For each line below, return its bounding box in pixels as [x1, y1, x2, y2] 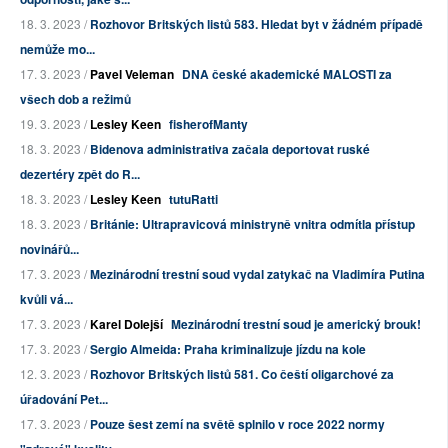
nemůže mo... [20, 40, 95, 59]
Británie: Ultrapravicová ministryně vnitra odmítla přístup [90, 215, 415, 234]
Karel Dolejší [90, 315, 163, 334]
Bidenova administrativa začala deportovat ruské [90, 140, 370, 159]
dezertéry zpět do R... [20, 165, 140, 184]
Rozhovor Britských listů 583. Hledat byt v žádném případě [90, 15, 423, 34]
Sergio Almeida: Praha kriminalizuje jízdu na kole [90, 340, 366, 359]
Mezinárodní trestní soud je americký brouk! [171, 315, 421, 334]
